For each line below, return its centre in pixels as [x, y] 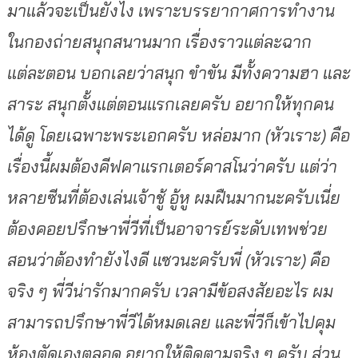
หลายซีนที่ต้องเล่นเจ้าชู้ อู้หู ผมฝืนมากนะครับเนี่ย [173, 197]
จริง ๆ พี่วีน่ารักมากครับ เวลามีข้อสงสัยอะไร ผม [170, 290]
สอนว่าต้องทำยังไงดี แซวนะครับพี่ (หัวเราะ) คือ [168, 259]
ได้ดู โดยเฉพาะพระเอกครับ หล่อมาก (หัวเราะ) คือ [178, 135]
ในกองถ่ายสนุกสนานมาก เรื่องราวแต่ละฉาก [159, 41]
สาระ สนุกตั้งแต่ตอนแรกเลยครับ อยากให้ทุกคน [170, 103]
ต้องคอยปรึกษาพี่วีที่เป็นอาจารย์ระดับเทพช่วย [167, 228]
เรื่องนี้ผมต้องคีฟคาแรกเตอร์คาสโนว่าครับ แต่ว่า [172, 166]
